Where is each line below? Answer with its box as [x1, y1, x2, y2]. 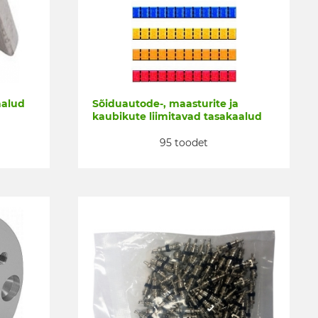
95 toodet [160, 136, 208, 149]
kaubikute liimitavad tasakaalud [92, 110, 262, 124]
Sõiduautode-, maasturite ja [92, 97, 238, 111]
